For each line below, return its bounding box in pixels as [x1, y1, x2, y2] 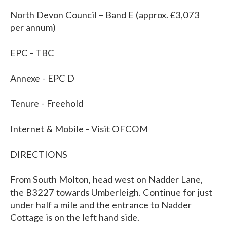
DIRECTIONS [10, 148, 67, 160]
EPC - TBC [10, 47, 54, 59]
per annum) [10, 22, 56, 33]
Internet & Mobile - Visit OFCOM [10, 123, 148, 135]
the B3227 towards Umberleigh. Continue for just [10, 186, 212, 198]
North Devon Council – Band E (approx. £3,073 [10, 9, 200, 21]
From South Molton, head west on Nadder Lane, [10, 174, 203, 185]
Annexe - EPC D [10, 72, 74, 84]
